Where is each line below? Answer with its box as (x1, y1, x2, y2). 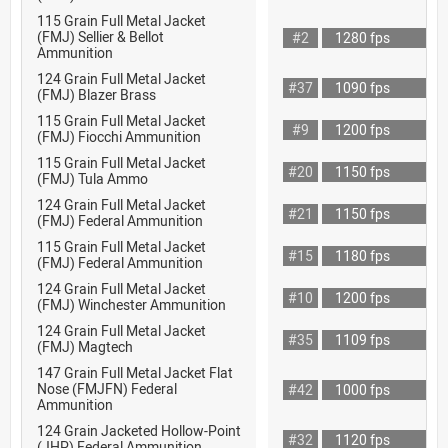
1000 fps (335, 379, 390, 399)
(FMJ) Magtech (37, 336, 133, 356)
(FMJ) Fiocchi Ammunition (37, 126, 201, 146)
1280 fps (335, 27, 390, 47)
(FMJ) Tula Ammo (37, 168, 148, 188)
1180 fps (335, 245, 390, 265)
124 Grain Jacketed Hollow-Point (37, 420, 241, 440)
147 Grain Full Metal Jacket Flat (37, 362, 233, 382)
